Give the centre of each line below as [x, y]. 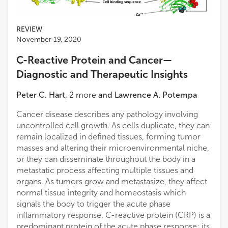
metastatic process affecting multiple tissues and [105, 170]
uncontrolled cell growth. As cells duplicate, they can [113, 125]
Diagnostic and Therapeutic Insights [102, 74]
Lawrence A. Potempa [156, 95]
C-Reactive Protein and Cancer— [94, 60]
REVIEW [29, 29]
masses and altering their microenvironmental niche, [113, 148]
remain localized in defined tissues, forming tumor [108, 136]
